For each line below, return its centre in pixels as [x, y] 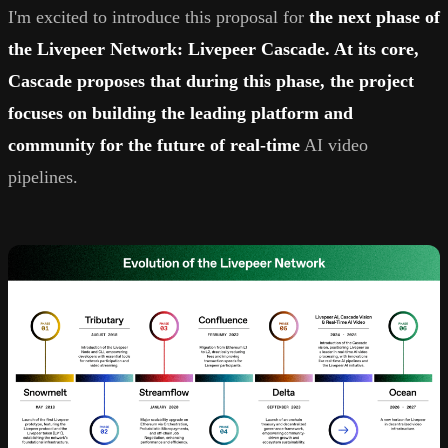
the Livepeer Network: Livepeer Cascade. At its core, [213, 49]
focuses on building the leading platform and [180, 113]
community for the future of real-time [154, 145]
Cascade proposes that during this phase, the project [211, 81]
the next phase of [374, 17]
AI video [334, 145]
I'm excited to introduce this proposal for [158, 17]
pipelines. [43, 177]
